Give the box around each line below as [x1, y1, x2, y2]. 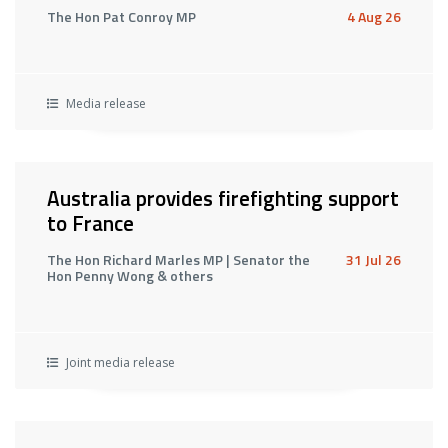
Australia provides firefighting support [47, 182, 399, 214]
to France [47, 207, 134, 239]
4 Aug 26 [347, 6, 401, 27]
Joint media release [63, 354, 175, 371]
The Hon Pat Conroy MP [47, 6, 196, 27]
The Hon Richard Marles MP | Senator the [47, 249, 310, 270]
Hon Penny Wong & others [47, 265, 213, 286]
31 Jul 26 [346, 249, 401, 270]
